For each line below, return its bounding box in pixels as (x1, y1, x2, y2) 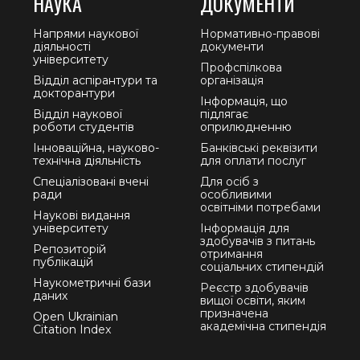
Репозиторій (32, 241, 106, 256)
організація (199, 72, 264, 88)
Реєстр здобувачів (199, 280, 309, 295)
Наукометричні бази (32, 275, 151, 290)
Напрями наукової (32, 26, 138, 41)
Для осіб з (199, 174, 259, 189)
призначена (199, 305, 268, 321)
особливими (199, 186, 272, 202)
